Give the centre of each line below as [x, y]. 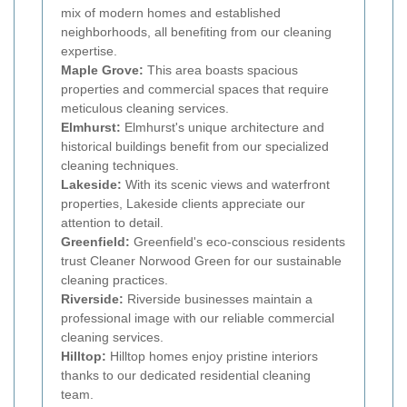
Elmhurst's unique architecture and [223, 127]
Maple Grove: [102, 69]
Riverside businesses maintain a [218, 298]
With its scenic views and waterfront [226, 184]
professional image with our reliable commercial [198, 318]
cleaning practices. [114, 279]
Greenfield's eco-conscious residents [238, 241]
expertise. [89, 50]
